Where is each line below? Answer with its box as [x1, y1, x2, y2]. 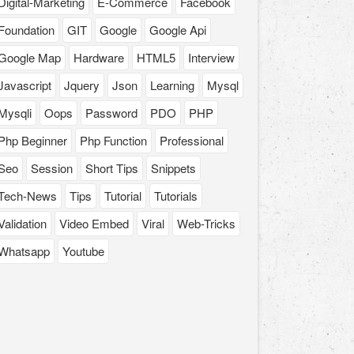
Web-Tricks [177, 215, 235, 232]
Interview [188, 49, 235, 66]
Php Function [80, 132, 147, 149]
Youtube [62, 243, 104, 260]
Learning [150, 77, 194, 94]
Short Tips [85, 160, 138, 177]
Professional [160, 132, 224, 149]
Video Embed [59, 215, 129, 232]
